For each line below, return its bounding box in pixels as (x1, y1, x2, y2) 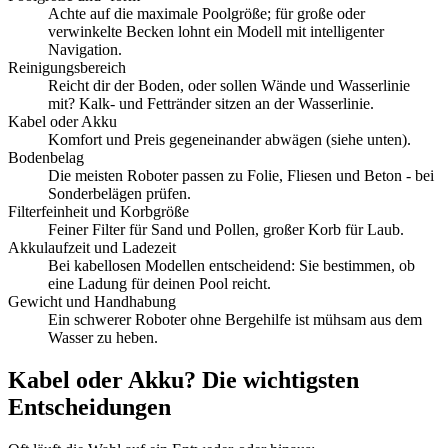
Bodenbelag (8, 149, 84, 167)
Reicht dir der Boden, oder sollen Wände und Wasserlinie (48, 77, 410, 95)
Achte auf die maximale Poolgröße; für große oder (48, 5, 365, 23)
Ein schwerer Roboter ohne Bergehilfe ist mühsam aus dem (48, 311, 422, 329)
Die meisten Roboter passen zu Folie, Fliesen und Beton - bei (48, 167, 434, 185)
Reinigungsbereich (8, 59, 126, 77)
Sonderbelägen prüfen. (48, 185, 191, 203)
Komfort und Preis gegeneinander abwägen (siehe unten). (48, 131, 411, 149)
